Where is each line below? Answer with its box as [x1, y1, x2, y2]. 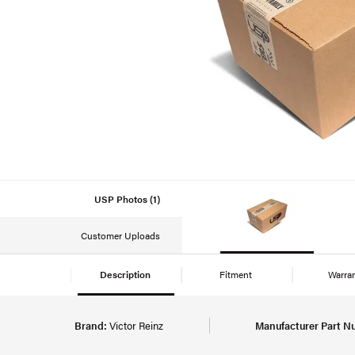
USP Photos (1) [94, 191, 160, 206]
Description [99, 266, 153, 281]
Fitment [219, 266, 254, 281]
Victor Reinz [107, 318, 163, 333]
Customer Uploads [81, 228, 160, 243]
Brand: [74, 318, 107, 333]
